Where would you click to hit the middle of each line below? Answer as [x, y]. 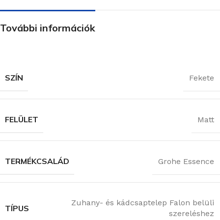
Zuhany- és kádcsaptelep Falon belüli [143, 203]
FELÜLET [22, 120]
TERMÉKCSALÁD [37, 161]
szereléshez [192, 214]
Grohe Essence [186, 161]
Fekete [202, 78]
